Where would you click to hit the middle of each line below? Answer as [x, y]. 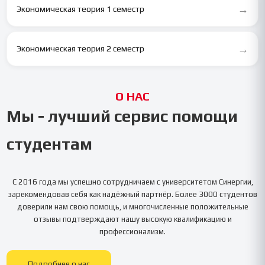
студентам [50, 143]
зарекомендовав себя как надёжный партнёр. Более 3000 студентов [132, 194]
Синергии [235, 182]
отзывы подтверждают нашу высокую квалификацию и [132, 219]
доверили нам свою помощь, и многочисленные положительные [132, 206]
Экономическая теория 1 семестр [81, 9]
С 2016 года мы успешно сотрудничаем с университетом [115, 182]
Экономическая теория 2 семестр [81, 49]
